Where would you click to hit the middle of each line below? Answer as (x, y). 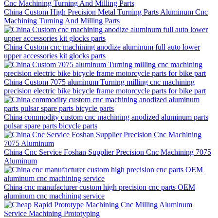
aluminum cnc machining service (54, 196)
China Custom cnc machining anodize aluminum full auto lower (102, 47)
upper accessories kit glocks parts (55, 55)
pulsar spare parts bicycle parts (51, 126)
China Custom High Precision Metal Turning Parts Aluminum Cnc (106, 12)
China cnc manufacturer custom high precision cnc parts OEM (100, 187)
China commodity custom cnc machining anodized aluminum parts (106, 117)
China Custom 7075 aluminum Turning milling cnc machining (99, 82)
